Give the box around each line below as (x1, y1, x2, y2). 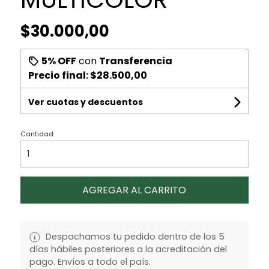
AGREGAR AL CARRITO (82, 183, 187, 197)
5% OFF (41, 53, 76, 68)
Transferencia (98, 53, 172, 68)
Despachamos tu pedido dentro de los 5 (43, 230, 225, 243)
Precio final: (28, 68, 90, 82)
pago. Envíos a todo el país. (29, 255, 151, 268)
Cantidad (20, 128, 53, 139)
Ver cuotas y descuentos (28, 95, 143, 108)
